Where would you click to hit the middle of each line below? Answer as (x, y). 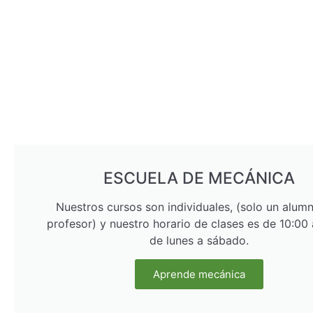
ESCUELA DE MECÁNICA (199, 179)
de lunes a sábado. (199, 241)
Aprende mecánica (199, 275)
